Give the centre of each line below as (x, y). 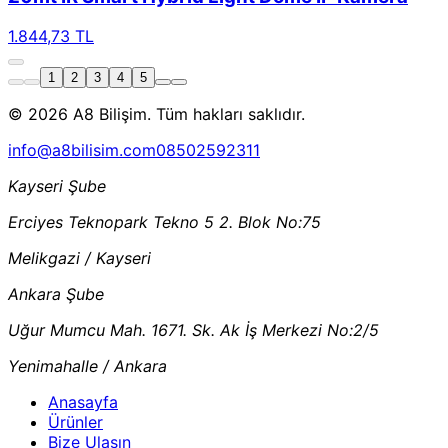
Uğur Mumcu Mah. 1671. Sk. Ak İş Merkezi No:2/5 (193, 330)
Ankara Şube (56, 294)
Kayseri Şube (57, 186)
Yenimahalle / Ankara (87, 366)
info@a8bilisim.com (82, 150)
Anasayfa (83, 402)
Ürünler (75, 422)
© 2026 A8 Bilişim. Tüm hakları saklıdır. (156, 114)
